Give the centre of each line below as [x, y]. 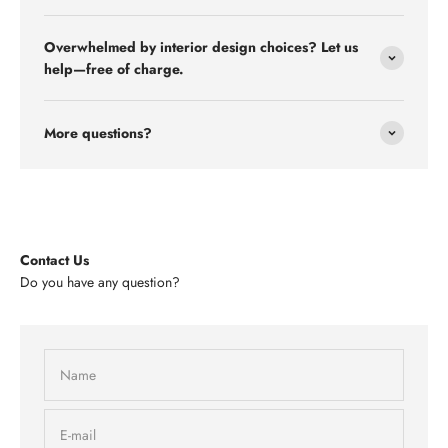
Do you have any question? [100, 281]
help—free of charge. [114, 68]
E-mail [78, 434]
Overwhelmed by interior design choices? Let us [201, 46]
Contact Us [54, 259]
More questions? [98, 132]
